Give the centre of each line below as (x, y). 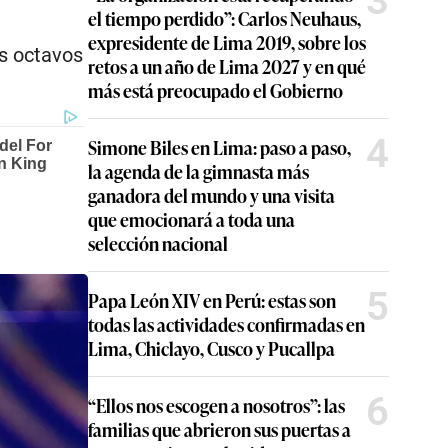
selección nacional (158, 243)
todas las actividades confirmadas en (226, 324)
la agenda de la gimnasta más (198, 171)
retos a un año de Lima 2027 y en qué (227, 66)
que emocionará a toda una (191, 219)
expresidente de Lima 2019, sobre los (227, 42)
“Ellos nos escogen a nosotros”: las (216, 405)
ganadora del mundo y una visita (211, 195)
